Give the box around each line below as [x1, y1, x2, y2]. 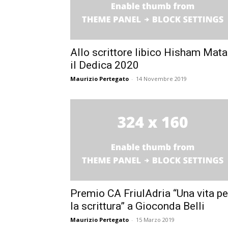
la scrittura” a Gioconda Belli [70, 199, 205, 212]
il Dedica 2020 [70, 59, 139, 71]
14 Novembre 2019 [136, 74, 187, 82]
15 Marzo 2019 [136, 215, 175, 223]
